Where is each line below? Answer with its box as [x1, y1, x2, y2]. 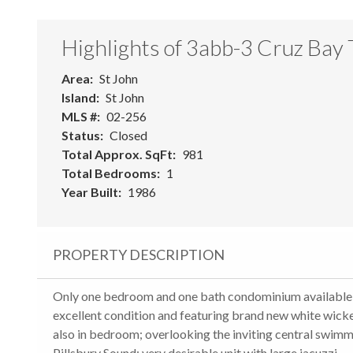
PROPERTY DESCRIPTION [53, 245, 225, 263]
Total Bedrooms [61, 165, 157, 180]
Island [61, 89, 96, 105]
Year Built [61, 184, 118, 199]
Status [61, 127, 100, 143]
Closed [110, 127, 147, 143]
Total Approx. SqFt [61, 146, 173, 162]
